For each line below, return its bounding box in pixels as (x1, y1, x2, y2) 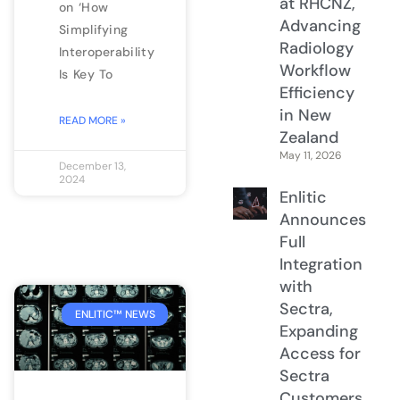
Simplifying (59, 21, 129, 37)
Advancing (279, 14, 361, 37)
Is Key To (59, 65, 113, 82)
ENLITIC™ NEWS (74, 307, 155, 322)
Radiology (279, 37, 354, 59)
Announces (279, 208, 366, 230)
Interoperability (59, 43, 154, 60)
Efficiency (279, 81, 354, 104)
